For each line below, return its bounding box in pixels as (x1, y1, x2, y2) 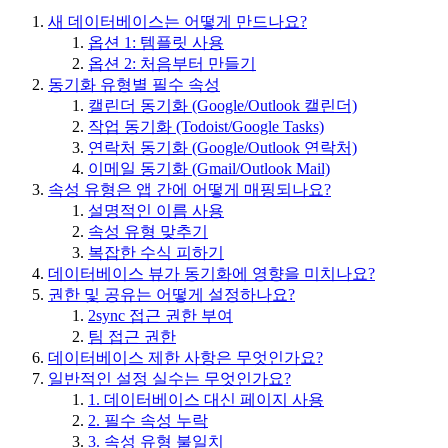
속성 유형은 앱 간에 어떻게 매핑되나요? (48, 181, 331, 199)
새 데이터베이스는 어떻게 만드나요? (48, 13, 307, 31)
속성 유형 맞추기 (88, 223, 208, 241)
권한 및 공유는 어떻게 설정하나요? (48, 286, 295, 304)
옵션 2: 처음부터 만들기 (88, 55, 256, 73)
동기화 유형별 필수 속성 (48, 76, 220, 94)
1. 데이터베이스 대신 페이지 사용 (88, 391, 324, 409)
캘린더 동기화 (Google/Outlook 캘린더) (88, 97, 357, 115)
